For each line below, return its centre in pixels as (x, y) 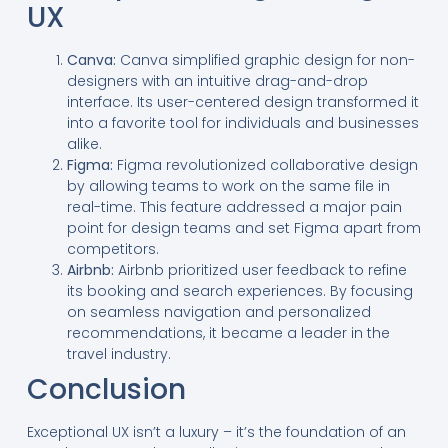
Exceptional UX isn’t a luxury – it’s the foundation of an (216, 432)
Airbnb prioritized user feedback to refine (260, 270)
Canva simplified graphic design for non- (265, 60)
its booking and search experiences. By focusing (239, 291)
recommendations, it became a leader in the (228, 333)
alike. (84, 144)
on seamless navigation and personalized (218, 312)
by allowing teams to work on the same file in (228, 186)
